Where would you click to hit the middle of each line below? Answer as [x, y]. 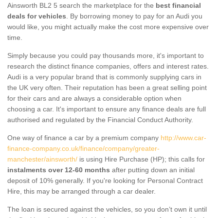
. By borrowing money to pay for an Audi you [134, 16]
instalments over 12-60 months [59, 170]
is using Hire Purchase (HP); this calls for [141, 159]
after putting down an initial [152, 170]
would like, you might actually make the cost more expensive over [108, 27]
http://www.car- [183, 137]
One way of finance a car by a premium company [84, 137]
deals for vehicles [37, 16]
